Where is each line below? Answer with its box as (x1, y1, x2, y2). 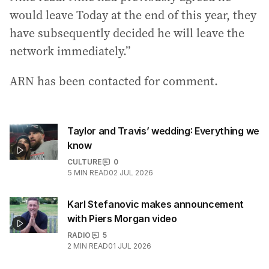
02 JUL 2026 (109, 168, 153, 178)
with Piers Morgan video (67, 213, 177, 225)
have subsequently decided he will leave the (10, 25, 244, 42)
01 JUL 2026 (108, 241, 151, 251)
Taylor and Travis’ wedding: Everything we (67, 125, 259, 138)
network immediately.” (10, 43, 130, 60)
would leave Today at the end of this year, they (10, 7, 256, 24)
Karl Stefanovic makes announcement (67, 198, 244, 211)
